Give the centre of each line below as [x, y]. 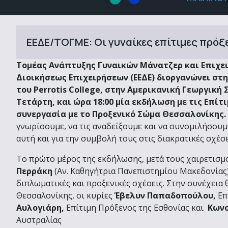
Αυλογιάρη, [40, 207]
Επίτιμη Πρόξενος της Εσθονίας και [135, 207]
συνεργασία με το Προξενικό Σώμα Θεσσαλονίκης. [121, 114]
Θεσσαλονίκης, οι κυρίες [65, 195]
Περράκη [34, 171]
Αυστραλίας [39, 220]
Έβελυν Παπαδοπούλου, [165, 195]
